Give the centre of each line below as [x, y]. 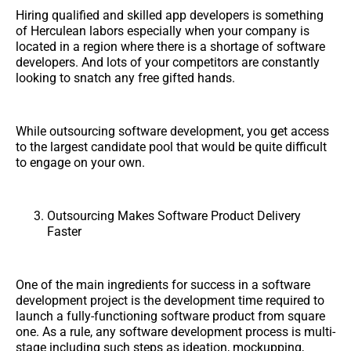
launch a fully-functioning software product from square [170, 316]
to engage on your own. [80, 162]
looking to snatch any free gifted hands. [125, 78]
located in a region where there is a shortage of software [170, 46]
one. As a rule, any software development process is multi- [175, 331]
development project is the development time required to [170, 300]
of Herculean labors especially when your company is [163, 31]
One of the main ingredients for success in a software [163, 284]
